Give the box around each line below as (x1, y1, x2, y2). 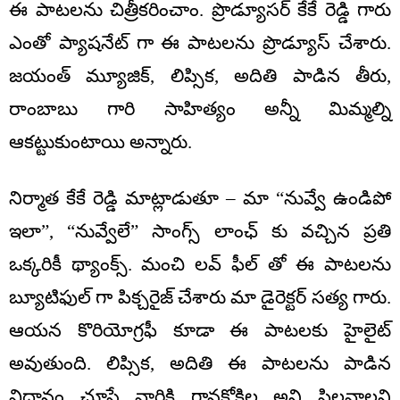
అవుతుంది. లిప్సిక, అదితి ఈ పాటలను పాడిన (9, 353, 391, 375)
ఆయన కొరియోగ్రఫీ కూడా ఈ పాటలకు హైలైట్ (9, 320, 391, 342)
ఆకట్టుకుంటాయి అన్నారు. (9, 131, 192, 154)
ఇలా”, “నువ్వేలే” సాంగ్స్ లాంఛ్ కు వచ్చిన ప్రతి (9, 221, 391, 243)
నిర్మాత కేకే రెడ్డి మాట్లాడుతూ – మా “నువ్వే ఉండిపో (9, 187, 391, 210)
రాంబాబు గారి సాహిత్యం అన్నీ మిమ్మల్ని (9, 98, 391, 121)
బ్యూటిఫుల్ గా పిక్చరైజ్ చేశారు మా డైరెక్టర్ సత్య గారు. (9, 287, 391, 309)
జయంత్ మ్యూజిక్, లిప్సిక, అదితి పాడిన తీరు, (9, 65, 391, 87)
